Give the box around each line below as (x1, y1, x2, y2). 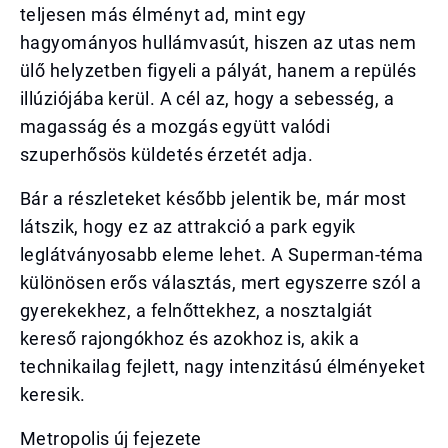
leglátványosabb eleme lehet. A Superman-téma (20, 244, 424, 265)
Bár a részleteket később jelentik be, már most (20, 188, 407, 209)
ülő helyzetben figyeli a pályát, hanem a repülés (20, 60, 417, 81)
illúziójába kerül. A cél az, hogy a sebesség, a (20, 88, 395, 109)
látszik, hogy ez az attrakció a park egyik (20, 216, 356, 237)
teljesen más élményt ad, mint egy (20, 4, 307, 25)
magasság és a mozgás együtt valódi (20, 116, 331, 137)
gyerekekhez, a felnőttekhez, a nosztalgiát (20, 300, 373, 321)
